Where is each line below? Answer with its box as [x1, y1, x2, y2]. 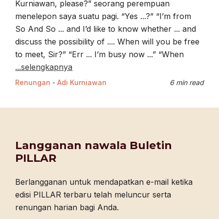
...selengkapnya [15, 62, 73, 72]
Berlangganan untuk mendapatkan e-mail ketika [15, 177, 193, 187]
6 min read [169, 78, 204, 87]
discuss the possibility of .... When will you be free [15, 37, 200, 47]
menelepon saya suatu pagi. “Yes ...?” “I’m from [15, 11, 192, 22]
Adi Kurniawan [57, 78, 107, 87]
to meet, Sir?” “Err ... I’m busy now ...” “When [15, 49, 184, 60]
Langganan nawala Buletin [15, 139, 173, 153]
